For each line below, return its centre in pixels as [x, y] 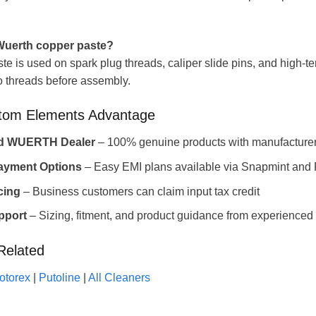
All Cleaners [119, 277]
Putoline [59, 277]
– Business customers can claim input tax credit [140, 191]
